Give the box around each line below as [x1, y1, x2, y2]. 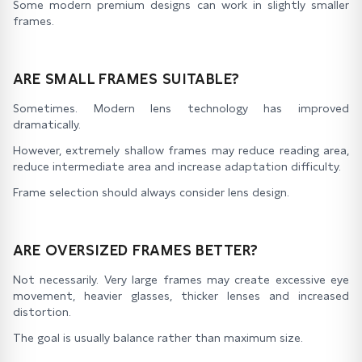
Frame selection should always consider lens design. [13, 186, 289, 199]
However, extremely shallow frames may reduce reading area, [13, 144, 349, 157]
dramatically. [13, 118, 81, 131]
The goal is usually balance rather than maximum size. [13, 331, 303, 344]
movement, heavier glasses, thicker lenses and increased [13, 289, 349, 302]
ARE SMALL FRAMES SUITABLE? [13, 70, 240, 87]
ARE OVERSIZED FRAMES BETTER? [13, 242, 259, 259]
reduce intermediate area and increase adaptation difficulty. [13, 160, 341, 173]
